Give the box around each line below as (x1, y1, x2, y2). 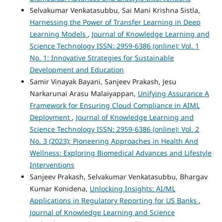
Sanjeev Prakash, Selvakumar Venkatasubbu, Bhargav (29, 172, 208, 182)
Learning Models (29, 29, 88, 39)
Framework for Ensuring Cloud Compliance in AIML (29, 101, 200, 111)
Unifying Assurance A (137, 89, 209, 99)
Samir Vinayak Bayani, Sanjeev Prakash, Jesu (29, 77, 176, 87)
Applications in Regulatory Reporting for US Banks (29, 196, 199, 206)
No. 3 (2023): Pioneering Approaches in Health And (29, 136, 198, 146)
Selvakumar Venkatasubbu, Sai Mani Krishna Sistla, (29, 5, 200, 15)
